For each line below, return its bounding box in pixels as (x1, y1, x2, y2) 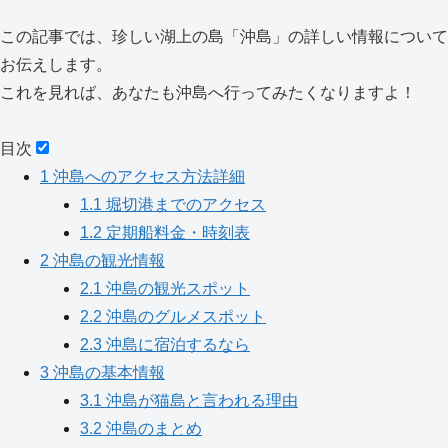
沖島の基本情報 (49, 364, 165, 381)
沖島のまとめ (102, 420, 202, 437)
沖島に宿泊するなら (102, 336, 250, 353)
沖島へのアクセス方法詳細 (49, 168, 245, 185)
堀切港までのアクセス (102, 196, 266, 213)
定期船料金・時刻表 (102, 224, 250, 241)
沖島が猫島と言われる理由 (102, 392, 298, 409)
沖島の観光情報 (49, 252, 165, 269)
